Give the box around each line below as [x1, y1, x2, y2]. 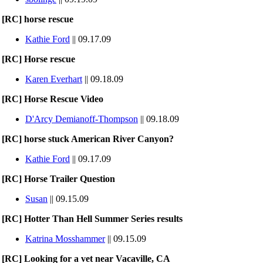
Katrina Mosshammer [25, 234, 105, 244]
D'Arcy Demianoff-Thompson [25, 114, 138, 124]
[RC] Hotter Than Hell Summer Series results [2, 214, 183, 224]
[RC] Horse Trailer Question [2, 174, 115, 184]
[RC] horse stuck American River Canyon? [2, 134, 174, 144]
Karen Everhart [25, 74, 82, 84]
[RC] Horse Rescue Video [2, 94, 103, 104]
